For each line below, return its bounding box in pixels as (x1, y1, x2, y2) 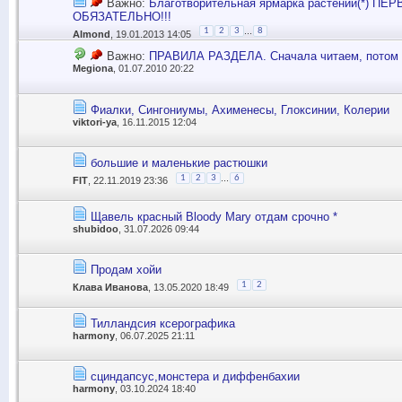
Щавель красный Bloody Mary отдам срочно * (91, 209, 337, 223)
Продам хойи (91, 263, 162, 277)
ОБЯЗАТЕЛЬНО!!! (73, 9, 171, 23)
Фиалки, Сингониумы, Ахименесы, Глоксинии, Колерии (91, 102, 389, 117)
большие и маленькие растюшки (91, 156, 267, 170)
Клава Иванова (73, 282, 148, 293)
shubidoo (73, 223, 118, 234)
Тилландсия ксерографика (91, 316, 235, 330)
